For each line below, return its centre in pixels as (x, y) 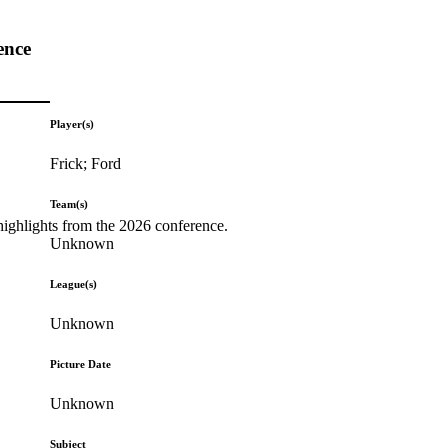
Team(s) (69, 203)
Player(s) (72, 123)
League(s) (74, 283)
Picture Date (81, 363)
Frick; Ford (86, 163)
